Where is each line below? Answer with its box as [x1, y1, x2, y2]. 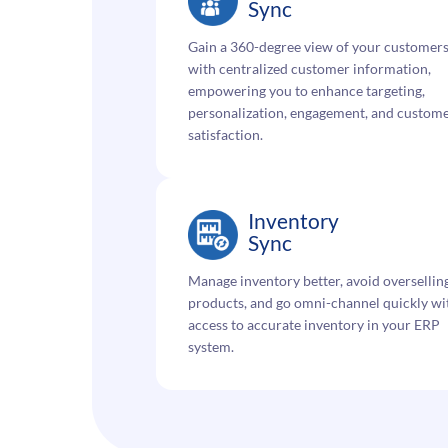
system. [188, 337, 234, 355]
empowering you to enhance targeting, [188, 81, 425, 99]
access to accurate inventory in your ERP [188, 315, 440, 333]
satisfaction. [188, 125, 263, 143]
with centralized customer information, [188, 59, 431, 77]
